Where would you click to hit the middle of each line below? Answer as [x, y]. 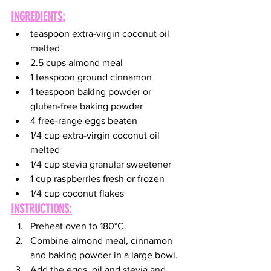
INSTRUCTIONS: [41, 208]
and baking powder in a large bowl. [104, 255]
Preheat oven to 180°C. [78, 226]
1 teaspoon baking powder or [92, 91]
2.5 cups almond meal [77, 62]
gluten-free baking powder [87, 106]
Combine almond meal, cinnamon [103, 240]
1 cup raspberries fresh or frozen [97, 178]
